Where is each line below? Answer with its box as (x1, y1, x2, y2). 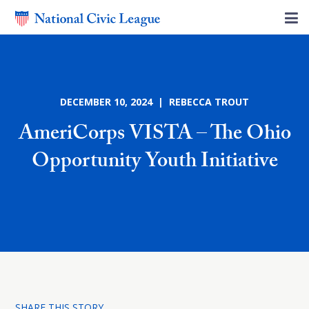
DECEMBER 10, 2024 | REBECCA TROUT (60, 95, 249, 108)
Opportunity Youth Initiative (31, 146, 278, 181)
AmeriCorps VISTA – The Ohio (18, 118, 291, 153)
